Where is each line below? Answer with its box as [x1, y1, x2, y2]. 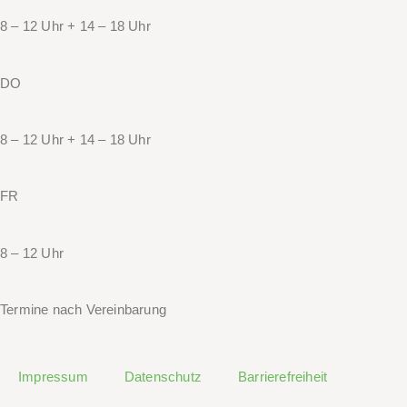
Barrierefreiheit [238, 368, 328, 384]
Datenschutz [124, 368, 203, 384]
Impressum [18, 368, 88, 384]
